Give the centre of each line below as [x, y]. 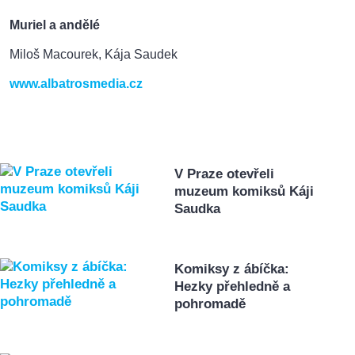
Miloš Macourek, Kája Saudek [94, 54]
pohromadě [210, 303]
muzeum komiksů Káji [244, 191]
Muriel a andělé [55, 25]
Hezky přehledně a [233, 286]
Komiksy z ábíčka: [232, 269]
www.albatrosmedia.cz [76, 83]
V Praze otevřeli [225, 174]
